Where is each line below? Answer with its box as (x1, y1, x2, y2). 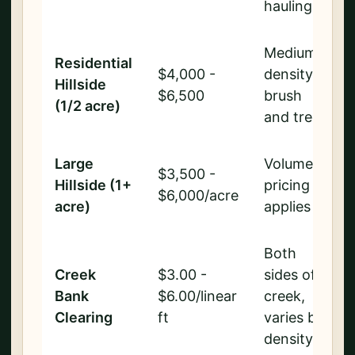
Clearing (55, 309, 113, 326)
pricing (264, 177, 310, 194)
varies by (264, 309, 324, 326)
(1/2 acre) (55, 97, 120, 115)
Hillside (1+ (55, 177, 132, 194)
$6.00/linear (158, 288, 237, 305)
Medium (264, 44, 317, 62)
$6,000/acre (158, 187, 239, 204)
